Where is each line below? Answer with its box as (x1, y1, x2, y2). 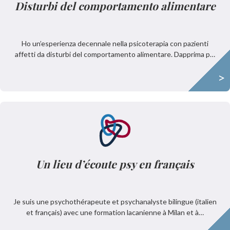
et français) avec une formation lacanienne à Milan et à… (26, 208, 204, 217)
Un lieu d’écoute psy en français (36, 157, 194, 171)
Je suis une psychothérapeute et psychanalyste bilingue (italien (13, 197, 217, 206)
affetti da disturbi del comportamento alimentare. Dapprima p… (15, 50, 215, 59)
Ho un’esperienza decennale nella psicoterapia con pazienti (22, 39, 208, 48)
